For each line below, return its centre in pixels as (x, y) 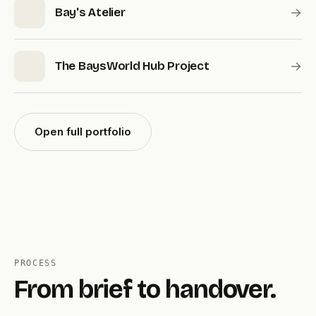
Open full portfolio (83, 132)
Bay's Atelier (90, 13)
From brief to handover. (145, 290)
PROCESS (36, 263)
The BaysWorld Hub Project (132, 66)
